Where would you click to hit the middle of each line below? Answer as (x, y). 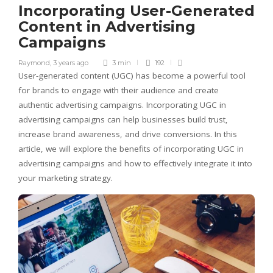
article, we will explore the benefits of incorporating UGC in (131, 148)
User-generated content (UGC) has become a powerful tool (132, 75)
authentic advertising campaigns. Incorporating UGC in (122, 105)
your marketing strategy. (66, 178)
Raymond (34, 62)
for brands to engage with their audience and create (119, 90)
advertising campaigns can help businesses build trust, (123, 119)
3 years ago (71, 62)
